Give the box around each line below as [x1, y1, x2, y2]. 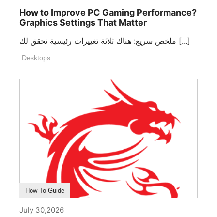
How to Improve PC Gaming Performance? [19, 7, 197, 18]
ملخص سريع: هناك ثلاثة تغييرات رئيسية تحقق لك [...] [176, 36, 190, 46]
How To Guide [25, 187, 64, 195]
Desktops [22, 54, 50, 62]
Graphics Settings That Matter [19, 17, 147, 28]
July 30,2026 [19, 205, 64, 215]
